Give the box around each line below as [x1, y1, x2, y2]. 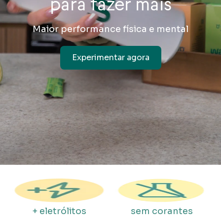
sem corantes [131, 206, 193, 217]
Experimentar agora [72, 52, 149, 63]
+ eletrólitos [32, 206, 86, 217]
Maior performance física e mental [33, 23, 188, 35]
